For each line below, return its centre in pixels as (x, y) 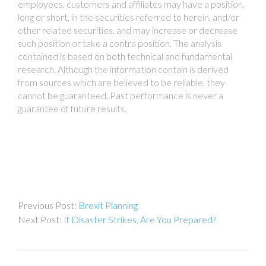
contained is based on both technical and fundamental (125, 56)
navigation (61, 212)
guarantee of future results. (72, 109)
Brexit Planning (108, 205)
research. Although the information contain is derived (123, 69)
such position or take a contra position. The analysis (120, 43)
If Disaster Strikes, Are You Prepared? (140, 220)
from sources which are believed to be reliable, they (121, 83)
